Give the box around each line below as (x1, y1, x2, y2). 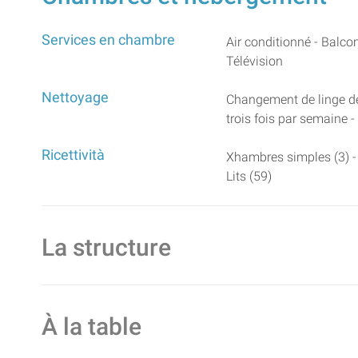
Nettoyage (42, 89, 109, 105)
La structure (42, 233, 171, 261)
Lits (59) (225, 168, 272, 184)
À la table (42, 312, 141, 340)
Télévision (225, 53, 283, 69)
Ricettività (42, 146, 105, 163)
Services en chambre (42, 31, 175, 48)
